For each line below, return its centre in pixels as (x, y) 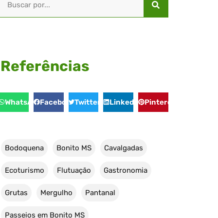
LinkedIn (126, 102)
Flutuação (74, 170)
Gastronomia (126, 170)
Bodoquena (24, 148)
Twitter (88, 102)
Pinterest (162, 102)
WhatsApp (23, 102)
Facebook (57, 102)
